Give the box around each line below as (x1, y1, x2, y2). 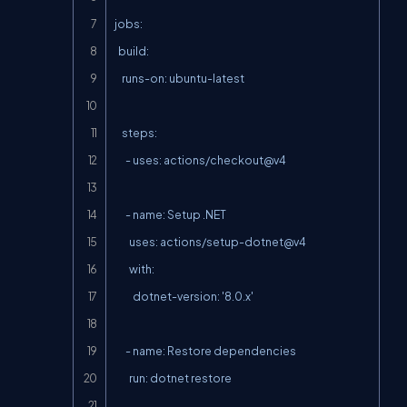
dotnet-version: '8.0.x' (114, 289, 133, 303)
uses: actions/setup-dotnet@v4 (114, 234, 129, 249)
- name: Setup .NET (114, 207, 125, 222)
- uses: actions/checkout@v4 (114, 153, 125, 167)
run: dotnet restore (114, 371, 129, 385)
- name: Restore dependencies (114, 343, 125, 358)
